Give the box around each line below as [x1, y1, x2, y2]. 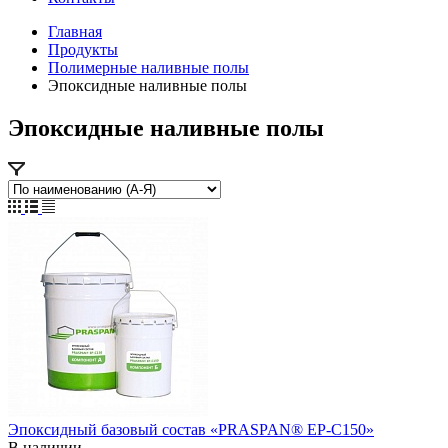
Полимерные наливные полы [48, 59, 249, 76]
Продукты [48, 41, 118, 58]
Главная [48, 23, 102, 40]
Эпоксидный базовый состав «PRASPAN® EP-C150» [8, 420, 374, 438]
